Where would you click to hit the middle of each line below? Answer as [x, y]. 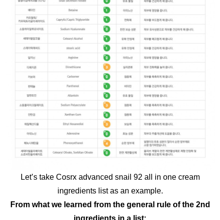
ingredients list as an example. [110, 191]
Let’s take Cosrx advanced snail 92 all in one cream [110, 177]
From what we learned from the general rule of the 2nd [110, 205]
